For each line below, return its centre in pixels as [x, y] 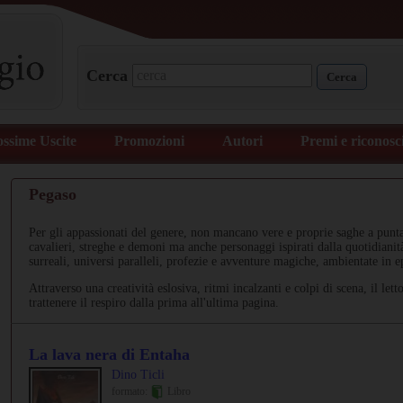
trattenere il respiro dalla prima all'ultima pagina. [154, 303]
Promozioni [149, 141]
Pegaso [53, 194]
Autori [242, 141]
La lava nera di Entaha [109, 354]
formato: [131, 391]
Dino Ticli [138, 375]
